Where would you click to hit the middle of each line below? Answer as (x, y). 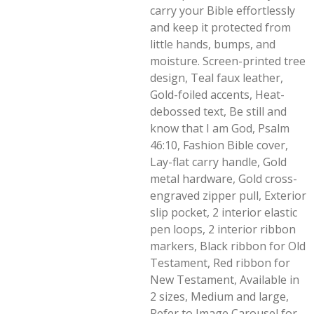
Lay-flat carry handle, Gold (218, 162)
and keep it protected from (220, 27)
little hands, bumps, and (213, 44)
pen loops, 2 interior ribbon (223, 229)
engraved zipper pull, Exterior (228, 196)
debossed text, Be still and (218, 111)
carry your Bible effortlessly (223, 11)
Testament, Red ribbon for (220, 263)
